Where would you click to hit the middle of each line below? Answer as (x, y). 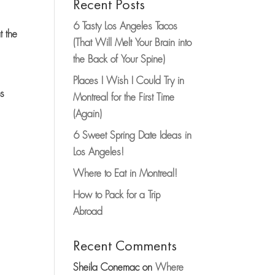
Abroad (88, 212)
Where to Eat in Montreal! (126, 174)
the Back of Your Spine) (119, 60)
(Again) (88, 114)
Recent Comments (125, 246)
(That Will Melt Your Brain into (133, 43)
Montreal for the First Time (124, 98)
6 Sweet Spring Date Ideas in (133, 136)
